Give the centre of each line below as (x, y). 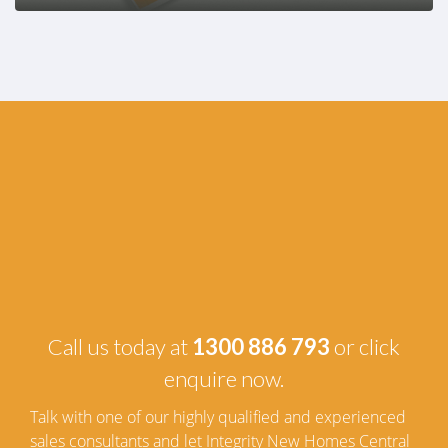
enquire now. (224, 379)
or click (365, 347)
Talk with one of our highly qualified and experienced (218, 417)
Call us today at (120, 347)
